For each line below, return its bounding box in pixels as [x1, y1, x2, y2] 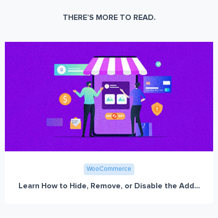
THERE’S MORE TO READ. [62, 13, 156, 21]
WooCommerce [87, 165, 131, 172]
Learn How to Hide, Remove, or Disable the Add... [18, 182, 200, 190]
